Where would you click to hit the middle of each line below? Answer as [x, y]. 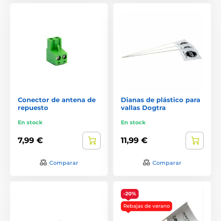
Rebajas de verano [147, 206]
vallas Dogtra [143, 107]
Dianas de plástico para [161, 99]
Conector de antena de [57, 99]
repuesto [33, 107]
